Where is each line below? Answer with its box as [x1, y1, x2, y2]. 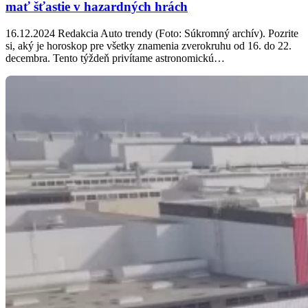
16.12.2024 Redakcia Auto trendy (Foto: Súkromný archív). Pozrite [5, 27, 298, 39]
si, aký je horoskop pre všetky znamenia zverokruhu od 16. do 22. [5, 39, 291, 52]
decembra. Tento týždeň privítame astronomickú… [5, 52, 225, 64]
